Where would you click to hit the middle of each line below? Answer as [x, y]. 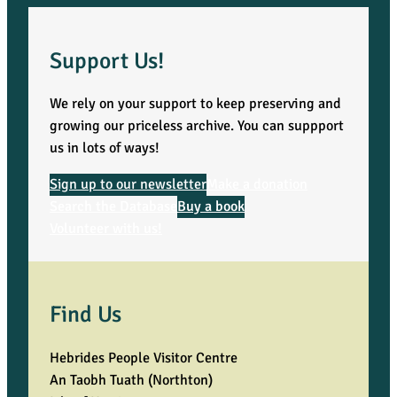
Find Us [86, 315]
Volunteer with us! [106, 229]
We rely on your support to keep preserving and [195, 103]
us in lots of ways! [105, 148]
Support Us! [107, 60]
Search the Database [113, 207]
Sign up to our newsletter [128, 185]
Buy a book [211, 207]
